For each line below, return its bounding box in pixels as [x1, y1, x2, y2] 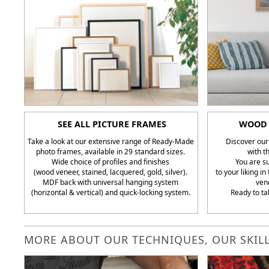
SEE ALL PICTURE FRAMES [57, 118, 166, 130]
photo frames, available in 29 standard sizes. [36, 147, 185, 157]
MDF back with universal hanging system [43, 177, 178, 187]
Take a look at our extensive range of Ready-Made [27, 136, 194, 147]
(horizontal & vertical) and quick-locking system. [31, 187, 190, 198]
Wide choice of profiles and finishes [52, 157, 169, 167]
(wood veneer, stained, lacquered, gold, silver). [34, 167, 187, 177]
